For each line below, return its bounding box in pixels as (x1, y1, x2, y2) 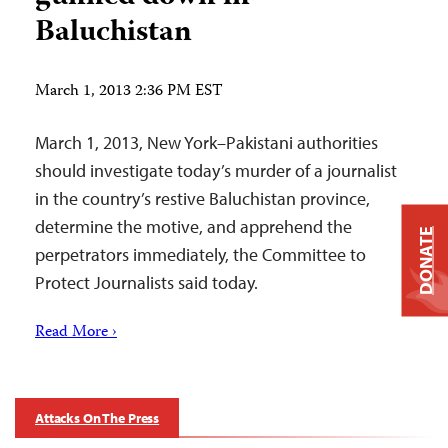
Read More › (35, 320, 117, 346)
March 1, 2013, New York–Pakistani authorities (35, 131, 378, 154)
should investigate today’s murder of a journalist (35, 159, 397, 182)
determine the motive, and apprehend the (35, 215, 352, 238)
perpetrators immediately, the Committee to (35, 243, 366, 266)
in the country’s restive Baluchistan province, (35, 187, 370, 210)
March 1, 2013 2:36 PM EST (35, 79, 223, 105)
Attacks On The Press (35, 409, 160, 427)
